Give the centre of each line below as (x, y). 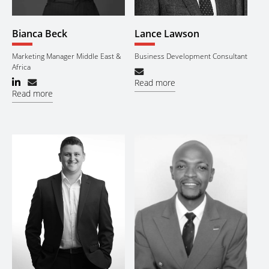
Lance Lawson (167, 34)
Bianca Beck (40, 34)
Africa (21, 67)
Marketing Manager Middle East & (67, 56)
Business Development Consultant (191, 56)
